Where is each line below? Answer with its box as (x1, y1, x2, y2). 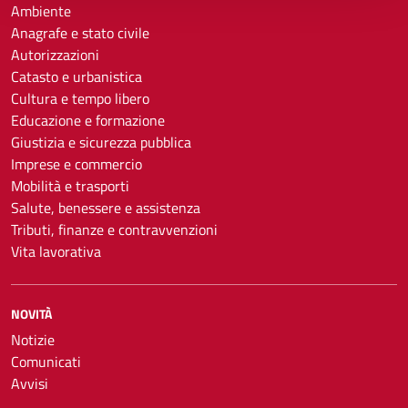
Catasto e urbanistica (11, 66, 142, 87)
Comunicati (11, 351, 81, 372)
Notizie (11, 329, 55, 351)
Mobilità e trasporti (11, 175, 129, 197)
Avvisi (11, 372, 48, 394)
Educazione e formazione (11, 109, 165, 131)
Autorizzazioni (11, 44, 99, 66)
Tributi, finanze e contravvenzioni (11, 219, 218, 240)
